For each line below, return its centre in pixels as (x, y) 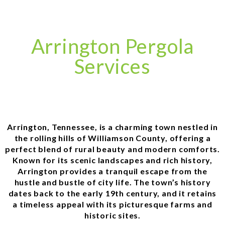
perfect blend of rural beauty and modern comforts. (113, 149)
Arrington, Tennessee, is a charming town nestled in (113, 127)
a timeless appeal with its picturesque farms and (113, 204)
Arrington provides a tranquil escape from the (113, 171)
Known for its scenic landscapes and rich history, (113, 160)
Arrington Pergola (113, 46)
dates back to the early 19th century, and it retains (113, 193)
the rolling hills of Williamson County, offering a (113, 138)
